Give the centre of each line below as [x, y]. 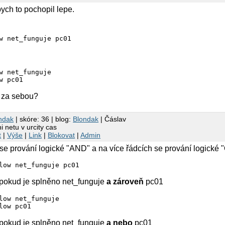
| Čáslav [113, 119]
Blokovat [62, 135]
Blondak [86, 119]
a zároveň [125, 182]
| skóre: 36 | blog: [43, 119]
